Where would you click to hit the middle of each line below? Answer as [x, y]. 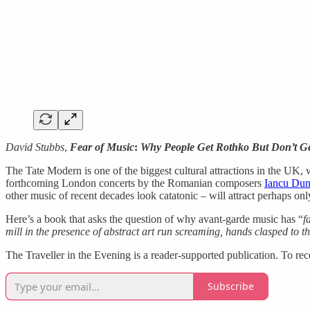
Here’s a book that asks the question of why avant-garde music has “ [154, 219]
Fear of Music [102, 147]
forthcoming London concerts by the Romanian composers [135, 183]
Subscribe [231, 286]
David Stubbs [35, 147]
